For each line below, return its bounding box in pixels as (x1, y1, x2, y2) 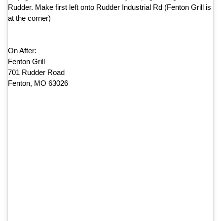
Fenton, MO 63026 (8, 78, 68, 87)
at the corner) (8, 13, 51, 22)
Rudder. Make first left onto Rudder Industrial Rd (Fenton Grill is (8, 2, 211, 11)
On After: (8, 46, 37, 55)
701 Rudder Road (8, 68, 65, 76)
